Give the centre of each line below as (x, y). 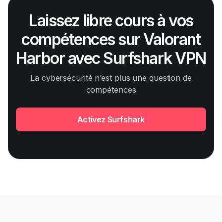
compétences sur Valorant (111, 40)
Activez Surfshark (111, 120)
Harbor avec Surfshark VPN (111, 58)
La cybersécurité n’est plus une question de (111, 78)
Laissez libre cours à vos (111, 21)
